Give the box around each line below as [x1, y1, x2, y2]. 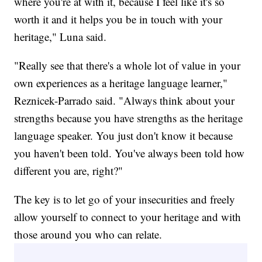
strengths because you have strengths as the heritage [14, 110, 243, 125]
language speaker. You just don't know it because [14, 127, 233, 143]
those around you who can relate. [14, 226, 163, 242]
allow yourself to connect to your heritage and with [14, 209, 242, 224]
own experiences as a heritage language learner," [14, 75, 228, 90]
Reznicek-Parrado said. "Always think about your [14, 92, 235, 108]
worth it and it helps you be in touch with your [14, 11, 223, 26]
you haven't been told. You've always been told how [14, 145, 245, 160]
